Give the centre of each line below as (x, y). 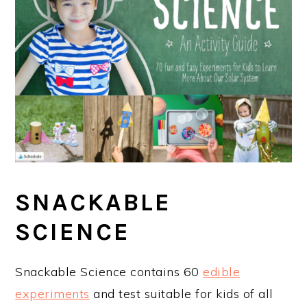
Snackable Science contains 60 (109, 271)
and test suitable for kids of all (181, 293)
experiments (52, 293)
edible (222, 271)
